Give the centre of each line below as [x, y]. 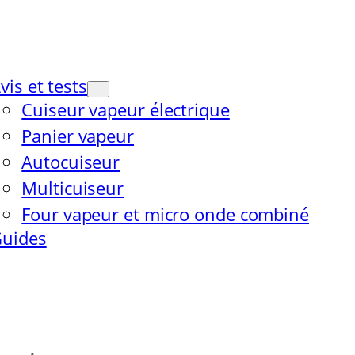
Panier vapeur [78, 136]
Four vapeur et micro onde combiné [165, 214]
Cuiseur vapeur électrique [126, 109]
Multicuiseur [73, 188]
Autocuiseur [71, 162]
